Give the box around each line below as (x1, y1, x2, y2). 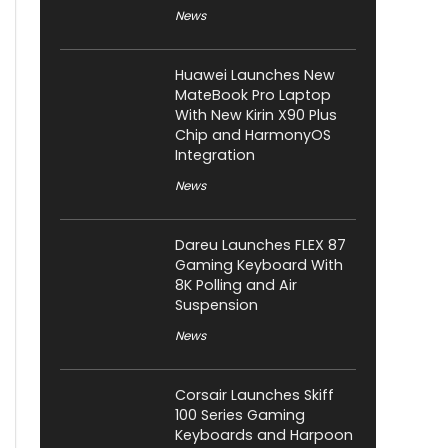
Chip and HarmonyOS (175, 125, 331, 146)
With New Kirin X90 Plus (175, 105, 337, 126)
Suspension (175, 295, 258, 316)
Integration (175, 145, 255, 166)
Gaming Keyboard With (175, 255, 343, 276)
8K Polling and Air (175, 275, 297, 296)
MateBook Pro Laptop (175, 85, 331, 106)
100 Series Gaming (175, 405, 305, 426)
